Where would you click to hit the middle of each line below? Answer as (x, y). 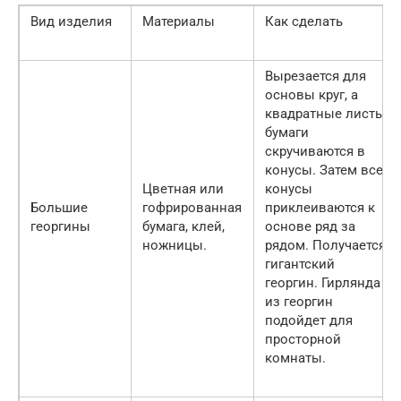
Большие (59, 207)
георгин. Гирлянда (323, 282)
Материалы (179, 21)
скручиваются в (315, 151)
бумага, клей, (183, 226)
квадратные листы (325, 113)
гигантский (300, 264)
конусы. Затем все (324, 170)
